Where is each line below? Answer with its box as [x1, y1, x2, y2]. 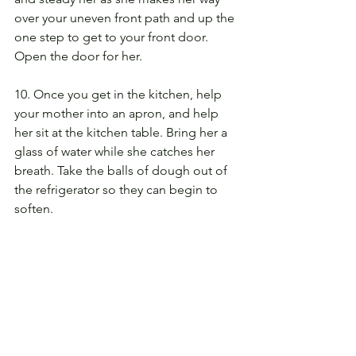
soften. [14, 201, 53, 217]
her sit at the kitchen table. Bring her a [14, 125, 230, 141]
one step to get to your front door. [14, 29, 211, 45]
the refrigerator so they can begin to [14, 182, 221, 198]
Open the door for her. [14, 48, 142, 64]
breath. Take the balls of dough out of [14, 163, 230, 179]
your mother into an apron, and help [14, 106, 222, 122]
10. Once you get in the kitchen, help [14, 87, 225, 103]
